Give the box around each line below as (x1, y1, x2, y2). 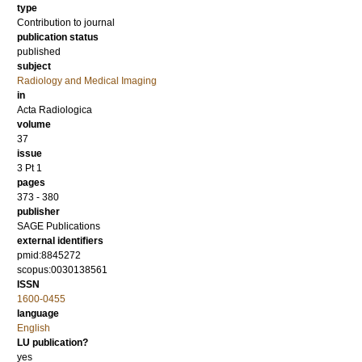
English (17, 322, 50, 335)
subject (17, 61, 51, 73)
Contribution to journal (17, 17, 115, 29)
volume (17, 119, 51, 131)
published (17, 46, 61, 58)
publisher (17, 206, 60, 218)
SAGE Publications (17, 221, 100, 233)
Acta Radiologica (17, 104, 92, 116)
